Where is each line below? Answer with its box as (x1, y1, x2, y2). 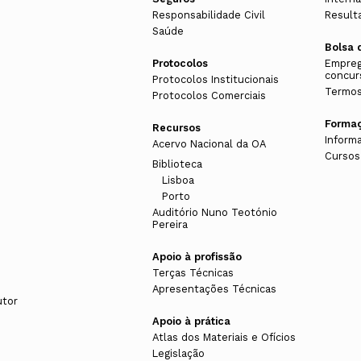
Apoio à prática (151, 315, 230, 328)
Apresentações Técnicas (151, 283, 276, 296)
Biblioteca (151, 158, 202, 171)
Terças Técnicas (151, 267, 234, 280)
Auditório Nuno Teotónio (151, 206, 277, 219)
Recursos (151, 122, 201, 135)
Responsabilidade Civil (151, 9, 265, 22)
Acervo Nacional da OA (151, 138, 266, 151)
